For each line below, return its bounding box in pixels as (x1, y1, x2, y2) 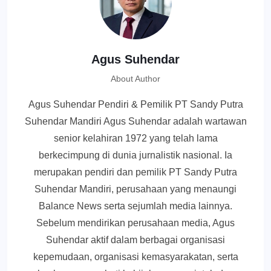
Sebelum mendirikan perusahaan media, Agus (36, 218, 235, 229)
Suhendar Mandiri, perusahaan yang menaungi (34, 184, 237, 195)
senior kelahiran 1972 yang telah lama (53, 133, 218, 144)
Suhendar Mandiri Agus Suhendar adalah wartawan (24, 116, 247, 127)
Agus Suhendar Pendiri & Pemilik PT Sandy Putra (28, 99, 243, 110)
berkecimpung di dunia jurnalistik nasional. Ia (39, 150, 232, 161)
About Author (111, 74, 160, 84)
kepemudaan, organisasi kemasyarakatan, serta (33, 252, 238, 263)
